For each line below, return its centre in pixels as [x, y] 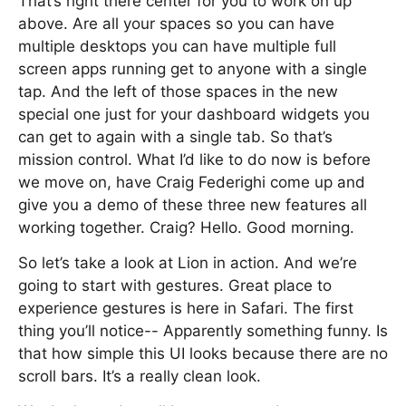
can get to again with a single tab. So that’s [175, 137]
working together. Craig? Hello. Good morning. [186, 227]
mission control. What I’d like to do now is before [194, 159]
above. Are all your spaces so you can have [176, 24]
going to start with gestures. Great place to [175, 285]
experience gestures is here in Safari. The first [186, 308]
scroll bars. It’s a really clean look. [140, 376]
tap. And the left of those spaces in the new [178, 92]
